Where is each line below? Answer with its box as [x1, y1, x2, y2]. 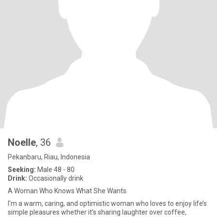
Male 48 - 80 [36, 166, 75, 173]
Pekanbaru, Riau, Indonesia [8, 153, 90, 161]
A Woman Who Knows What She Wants [8, 187, 126, 195]
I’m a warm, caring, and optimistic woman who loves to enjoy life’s [8, 200, 207, 207]
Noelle [8, 137, 36, 148]
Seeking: [8, 166, 36, 173]
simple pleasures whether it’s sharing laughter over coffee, [8, 208, 186, 216]
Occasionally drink [27, 174, 83, 182]
